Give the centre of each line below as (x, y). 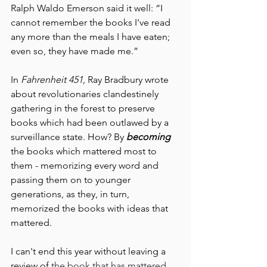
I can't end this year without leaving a (89, 252)
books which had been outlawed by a (91, 123)
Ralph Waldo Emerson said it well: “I (88, 8)
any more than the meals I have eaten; (91, 37)
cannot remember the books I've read (92, 23)
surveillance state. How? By (69, 137)
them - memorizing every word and (86, 166)
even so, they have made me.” (74, 51)
